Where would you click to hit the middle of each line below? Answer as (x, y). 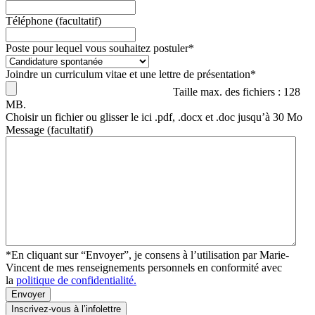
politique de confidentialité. (76, 280)
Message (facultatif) (49, 129)
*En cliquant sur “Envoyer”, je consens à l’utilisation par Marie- (147, 255)
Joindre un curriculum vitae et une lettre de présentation (128, 74)
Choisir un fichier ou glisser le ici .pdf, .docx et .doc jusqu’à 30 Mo (154, 117)
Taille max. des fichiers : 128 (237, 91)
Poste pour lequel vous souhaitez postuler (97, 48)
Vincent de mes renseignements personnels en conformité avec (144, 267)
